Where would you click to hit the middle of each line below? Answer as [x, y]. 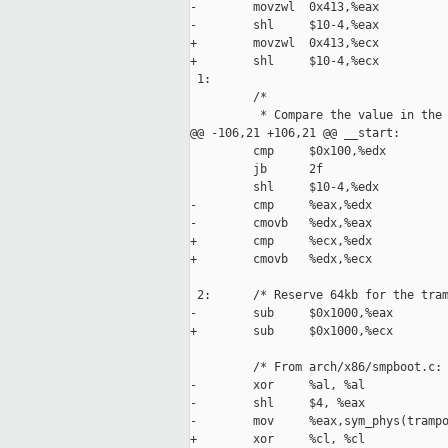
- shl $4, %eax [277, 403]
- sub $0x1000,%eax [291, 313]
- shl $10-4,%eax [284, 25]
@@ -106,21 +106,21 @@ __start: [295, 133]
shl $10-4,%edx [284, 187]
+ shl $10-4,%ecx [284, 61]
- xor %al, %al [277, 385]
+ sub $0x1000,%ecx [291, 331]
